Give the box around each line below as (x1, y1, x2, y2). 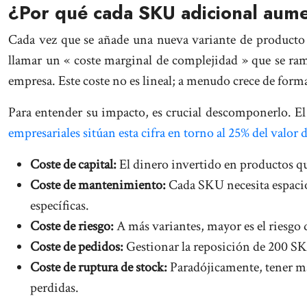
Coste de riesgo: (30, 217, 114, 235)
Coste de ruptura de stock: (30, 258, 167, 276)
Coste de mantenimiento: (30, 176, 166, 194)
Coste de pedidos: (30, 238, 123, 256)
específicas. (30, 197, 89, 214)
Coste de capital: (30, 156, 116, 173)
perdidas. (30, 279, 79, 297)
